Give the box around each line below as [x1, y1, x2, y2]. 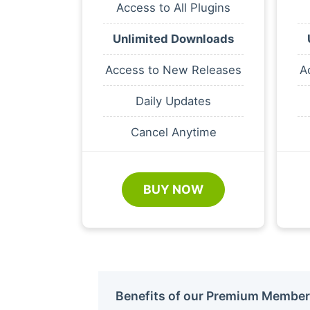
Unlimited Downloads [113, 31, 234, 46]
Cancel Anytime [130, 125, 217, 139]
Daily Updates [136, 93, 211, 108]
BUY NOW [143, 181, 203, 197]
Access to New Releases [105, 62, 241, 77]
